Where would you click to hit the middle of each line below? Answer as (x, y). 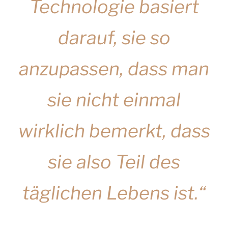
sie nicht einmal (114, 100)
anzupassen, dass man (114, 69)
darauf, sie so (114, 38)
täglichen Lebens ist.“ (114, 193)
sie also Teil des (114, 162)
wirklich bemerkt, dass (114, 131)
